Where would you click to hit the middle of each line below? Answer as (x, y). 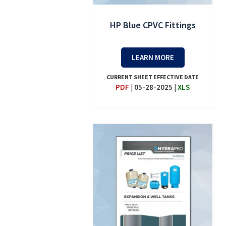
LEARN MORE (153, 58)
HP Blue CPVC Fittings (153, 25)
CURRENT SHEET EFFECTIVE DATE (153, 77)
